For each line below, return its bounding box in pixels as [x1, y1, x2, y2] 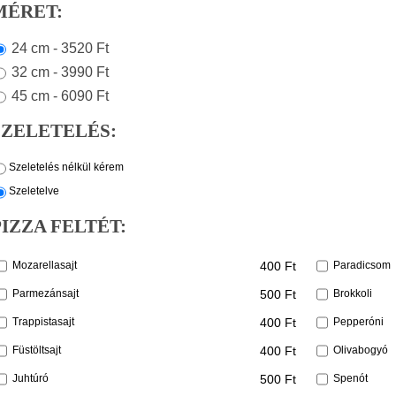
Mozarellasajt [12, 258, 77, 271]
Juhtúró [12, 371, 49, 385]
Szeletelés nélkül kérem [9, 160, 124, 173]
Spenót [333, 371, 368, 385]
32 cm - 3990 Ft [11, 64, 109, 79]
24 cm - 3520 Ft [11, 40, 109, 55]
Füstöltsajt [12, 343, 61, 356]
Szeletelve [9, 184, 59, 197]
